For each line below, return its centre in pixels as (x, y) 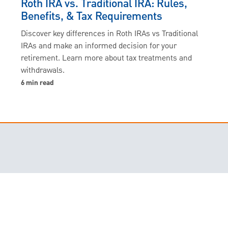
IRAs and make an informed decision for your (99, 47)
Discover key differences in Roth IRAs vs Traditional (110, 34)
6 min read (38, 83)
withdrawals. (43, 71)
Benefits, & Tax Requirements (92, 17)
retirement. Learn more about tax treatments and (107, 59)
